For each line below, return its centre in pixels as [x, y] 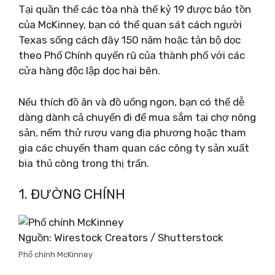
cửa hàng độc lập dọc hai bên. [89, 71]
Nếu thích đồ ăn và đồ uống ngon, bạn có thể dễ [131, 102]
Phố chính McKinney [56, 254]
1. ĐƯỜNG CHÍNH [72, 194]
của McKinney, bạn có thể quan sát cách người [130, 25]
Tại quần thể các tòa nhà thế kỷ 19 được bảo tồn [135, 9]
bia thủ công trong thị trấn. [84, 163]
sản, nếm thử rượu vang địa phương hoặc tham [132, 132]
